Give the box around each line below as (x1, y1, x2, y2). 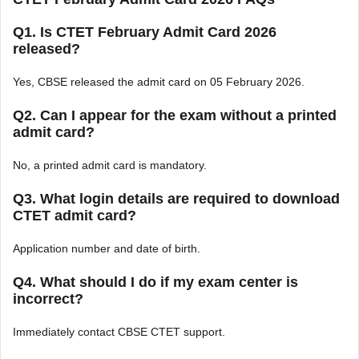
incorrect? (13, 291, 83, 308)
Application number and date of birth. (13, 242, 200, 256)
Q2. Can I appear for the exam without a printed (13, 107, 337, 124)
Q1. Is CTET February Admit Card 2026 (13, 24, 276, 41)
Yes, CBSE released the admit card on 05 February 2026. (13, 75, 305, 89)
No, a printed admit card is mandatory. (13, 159, 207, 172)
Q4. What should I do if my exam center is (13, 274, 298, 291)
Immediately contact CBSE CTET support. (13, 325, 225, 339)
